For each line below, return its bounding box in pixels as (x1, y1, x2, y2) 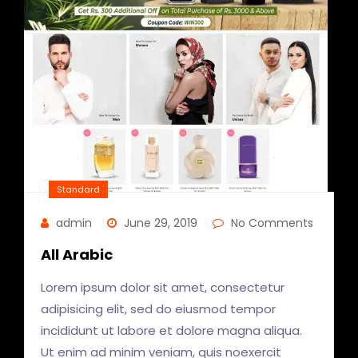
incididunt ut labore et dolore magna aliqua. (41, 322, 302, 339)
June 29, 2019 (121, 215, 197, 231)
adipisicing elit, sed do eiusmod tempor (41, 300, 276, 317)
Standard (57, 183, 100, 196)
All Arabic (41, 245, 113, 265)
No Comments (228, 215, 313, 231)
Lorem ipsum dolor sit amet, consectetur (41, 279, 284, 296)
